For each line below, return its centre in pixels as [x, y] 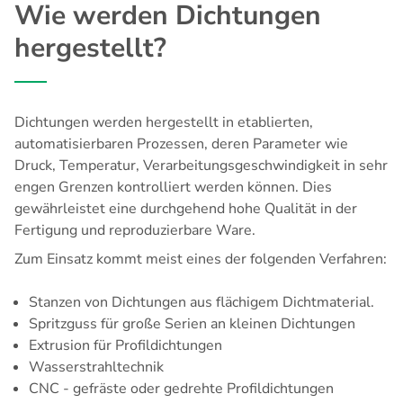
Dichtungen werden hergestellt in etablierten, [164, 123]
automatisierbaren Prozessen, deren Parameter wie [181, 144]
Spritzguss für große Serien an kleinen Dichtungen [192, 324]
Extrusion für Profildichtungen [125, 346]
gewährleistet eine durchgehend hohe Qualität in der [186, 209]
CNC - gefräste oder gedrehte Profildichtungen [181, 389]
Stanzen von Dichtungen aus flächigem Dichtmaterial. [201, 303]
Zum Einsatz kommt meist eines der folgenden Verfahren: [201, 260]
